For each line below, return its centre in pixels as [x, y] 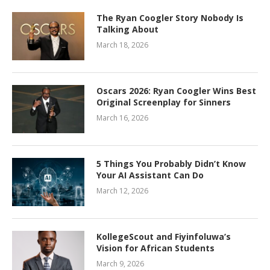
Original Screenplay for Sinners [164, 102]
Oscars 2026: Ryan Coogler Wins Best [176, 91]
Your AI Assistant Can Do [150, 175]
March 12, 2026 [122, 191]
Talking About [127, 30]
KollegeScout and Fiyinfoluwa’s [164, 237]
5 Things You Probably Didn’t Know [171, 164]
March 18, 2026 [122, 45]
